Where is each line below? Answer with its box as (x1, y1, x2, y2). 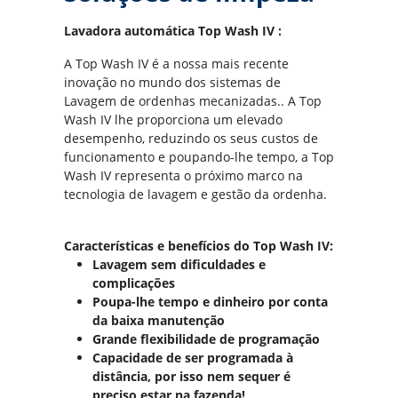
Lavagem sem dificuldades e (92, 255, 266, 273)
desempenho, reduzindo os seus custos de (64, 129, 318, 147)
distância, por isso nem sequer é (92, 367, 291, 385)
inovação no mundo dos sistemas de (64, 73, 281, 91)
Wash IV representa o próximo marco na (64, 166, 303, 184)
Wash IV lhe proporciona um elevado (64, 110, 283, 128)
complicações (92, 274, 175, 291)
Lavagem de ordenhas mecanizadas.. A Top (64, 92, 322, 109)
